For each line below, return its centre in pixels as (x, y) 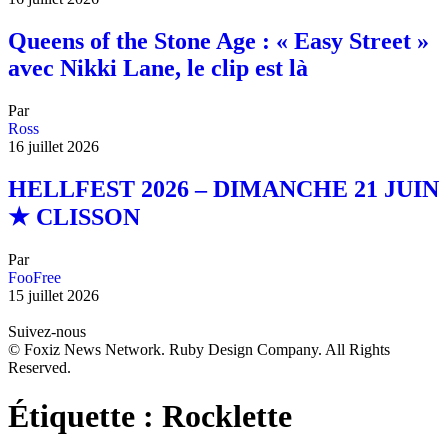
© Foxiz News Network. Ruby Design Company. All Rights (199, 349)
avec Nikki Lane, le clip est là (158, 68)
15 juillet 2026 (53, 295)
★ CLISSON (74, 217)
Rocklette (227, 416)
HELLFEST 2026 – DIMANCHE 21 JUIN (223, 189)
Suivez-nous (47, 331)
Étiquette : (85, 416)
